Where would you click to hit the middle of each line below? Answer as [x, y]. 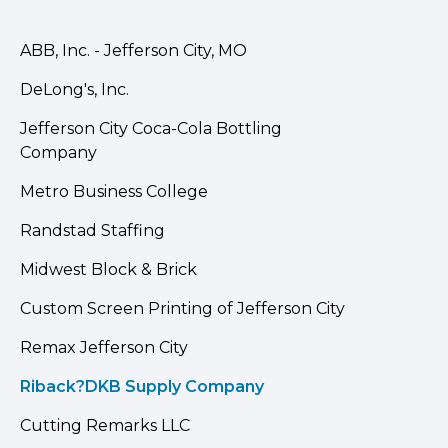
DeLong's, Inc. [74, 89]
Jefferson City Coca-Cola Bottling [151, 128]
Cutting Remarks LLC [105, 425]
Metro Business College [114, 191]
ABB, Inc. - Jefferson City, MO [133, 50]
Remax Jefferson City [104, 347]
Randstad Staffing [92, 230]
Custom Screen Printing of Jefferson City [182, 308]
